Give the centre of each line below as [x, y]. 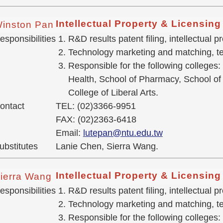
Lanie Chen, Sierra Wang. [107, 147]
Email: [69, 133]
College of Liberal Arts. [113, 93]
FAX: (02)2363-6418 [96, 120]
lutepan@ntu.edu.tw [123, 133]
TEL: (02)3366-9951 [96, 106]
